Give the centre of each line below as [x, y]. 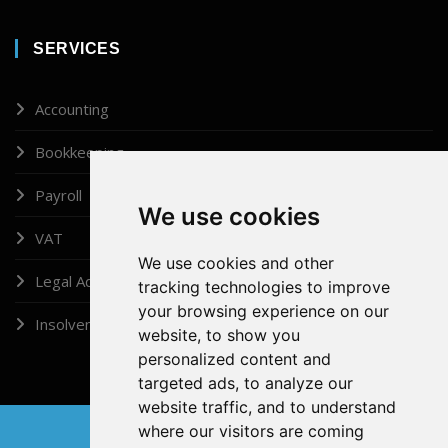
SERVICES [76, 48]
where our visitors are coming [250, 431]
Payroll [58, 194]
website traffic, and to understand [266, 407]
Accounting [72, 108]
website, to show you [218, 335]
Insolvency [71, 323]
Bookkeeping [79, 151]
